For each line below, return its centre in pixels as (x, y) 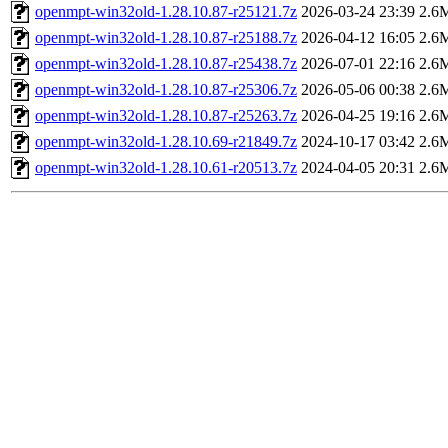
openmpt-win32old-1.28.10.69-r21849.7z (166, 142)
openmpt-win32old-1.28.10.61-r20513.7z (166, 168)
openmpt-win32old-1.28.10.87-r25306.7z (166, 90)
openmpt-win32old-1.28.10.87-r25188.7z (166, 38)
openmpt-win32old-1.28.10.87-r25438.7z (166, 64)
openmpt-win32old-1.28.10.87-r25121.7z (166, 12)
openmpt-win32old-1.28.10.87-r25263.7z (166, 116)
